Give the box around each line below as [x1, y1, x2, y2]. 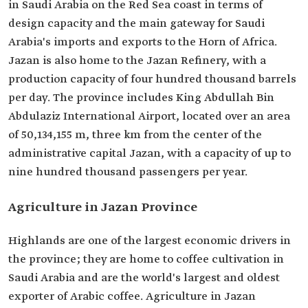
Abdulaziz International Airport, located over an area [8, 109, 290, 124]
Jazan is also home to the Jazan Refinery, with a [8, 54, 266, 69]
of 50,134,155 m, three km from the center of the [8, 128, 262, 143]
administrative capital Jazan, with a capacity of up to [8, 146, 291, 162]
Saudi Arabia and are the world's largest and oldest [8, 271, 280, 286]
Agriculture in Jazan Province [8, 199, 197, 217]
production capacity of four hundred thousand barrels [8, 72, 296, 87]
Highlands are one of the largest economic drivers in [8, 234, 291, 249]
